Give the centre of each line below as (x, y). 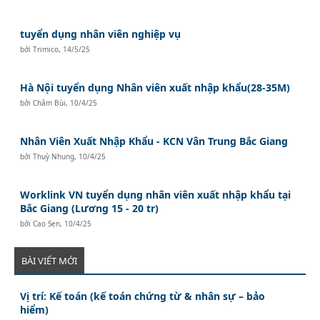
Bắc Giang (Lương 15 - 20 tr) (90, 208)
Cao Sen (47, 223)
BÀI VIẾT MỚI (49, 260)
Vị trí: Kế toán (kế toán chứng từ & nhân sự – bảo (143, 296)
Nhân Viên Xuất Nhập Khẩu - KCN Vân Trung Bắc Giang (154, 141)
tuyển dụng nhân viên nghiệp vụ (101, 34)
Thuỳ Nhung (54, 156)
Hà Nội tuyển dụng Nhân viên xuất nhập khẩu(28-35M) (155, 87)
